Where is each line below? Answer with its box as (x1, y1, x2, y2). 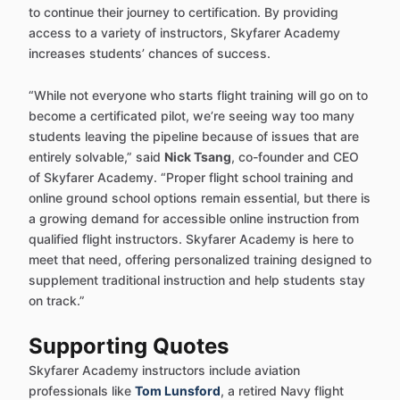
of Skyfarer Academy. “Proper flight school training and (29, 170, 354, 185)
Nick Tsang (164, 149, 231, 164)
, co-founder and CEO (231, 149, 359, 164)
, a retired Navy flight (221, 383, 344, 398)
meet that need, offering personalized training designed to (29, 252, 371, 267)
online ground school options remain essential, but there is (29, 190, 371, 205)
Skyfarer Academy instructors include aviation (29, 362, 300, 378)
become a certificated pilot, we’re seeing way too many (29, 108, 354, 123)
